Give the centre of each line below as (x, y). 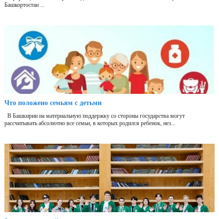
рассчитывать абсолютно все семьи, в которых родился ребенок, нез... (90, 123)
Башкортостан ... (24, 5)
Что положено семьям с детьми (53, 103)
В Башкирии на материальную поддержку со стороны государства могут (95, 116)
